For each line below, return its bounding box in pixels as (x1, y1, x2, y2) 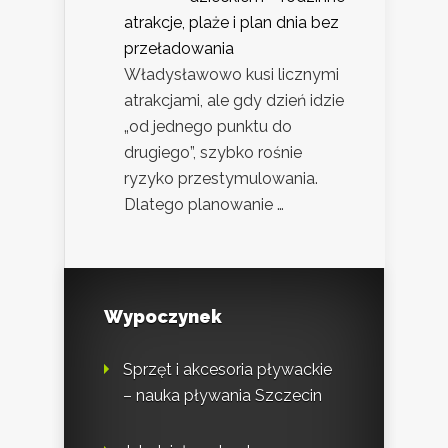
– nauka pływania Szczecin (123, 385, 322, 405)
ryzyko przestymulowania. (124, 168, 318, 188)
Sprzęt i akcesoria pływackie (123, 359, 332, 379)
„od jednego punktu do (124, 116, 292, 136)
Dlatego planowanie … (124, 194, 284, 214)
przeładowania (124, 38, 234, 58)
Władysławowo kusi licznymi (124, 64, 339, 84)
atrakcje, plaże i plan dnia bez (124, 12, 339, 32)
